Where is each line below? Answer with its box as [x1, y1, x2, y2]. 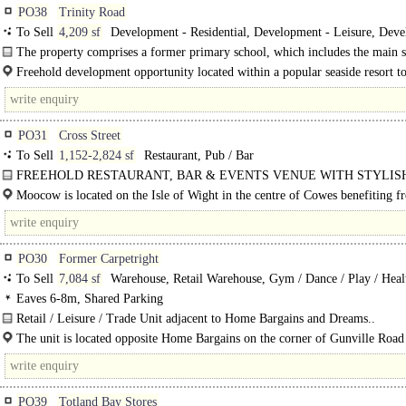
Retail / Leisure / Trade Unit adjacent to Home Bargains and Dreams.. [16, 312, 375, 325]
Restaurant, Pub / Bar [140, 149, 254, 162]
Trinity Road [59, 5, 125, 19]
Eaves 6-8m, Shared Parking [16, 292, 163, 305]
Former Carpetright [59, 252, 159, 266]
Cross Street [59, 129, 121, 142]
